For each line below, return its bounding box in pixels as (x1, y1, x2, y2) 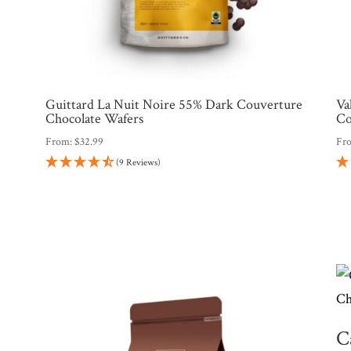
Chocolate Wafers (45, 110, 143, 128)
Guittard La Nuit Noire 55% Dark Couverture (45, 96, 302, 114)
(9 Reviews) (115, 157, 161, 169)
